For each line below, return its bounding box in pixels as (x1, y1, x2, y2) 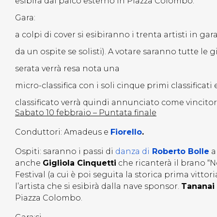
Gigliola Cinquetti (43, 158, 116, 168)
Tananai (181, 182, 215, 191)
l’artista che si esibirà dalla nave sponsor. (15, 182, 181, 191)
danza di (115, 147, 150, 156)
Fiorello (110, 127, 142, 137)
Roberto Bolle (150, 147, 209, 156)
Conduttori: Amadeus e (15, 127, 110, 137)
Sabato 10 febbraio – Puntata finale (15, 108, 156, 118)
